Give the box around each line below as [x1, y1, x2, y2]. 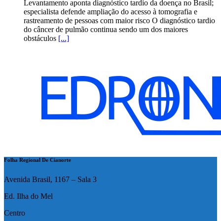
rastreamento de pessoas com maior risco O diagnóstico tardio [24, 16, 215, 25]
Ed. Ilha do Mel [4, 191, 53, 200]
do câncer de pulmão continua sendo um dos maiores [24, 25, 188, 34]
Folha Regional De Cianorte [4, 156, 71, 163]
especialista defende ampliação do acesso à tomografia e [24, 7, 197, 16]
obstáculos [24, 34, 58, 42]
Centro [4, 208, 25, 217]
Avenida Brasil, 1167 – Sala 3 [4, 175, 97, 184]
